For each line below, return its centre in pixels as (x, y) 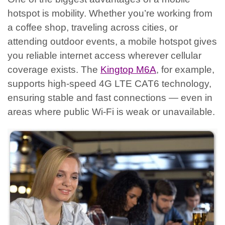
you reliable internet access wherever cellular (104, 56)
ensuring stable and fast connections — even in (110, 98)
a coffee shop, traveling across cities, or (93, 28)
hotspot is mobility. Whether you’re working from (110, 14)
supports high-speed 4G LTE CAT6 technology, (109, 84)
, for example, (185, 70)
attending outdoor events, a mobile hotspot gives (112, 42)
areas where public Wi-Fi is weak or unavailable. (111, 112)
